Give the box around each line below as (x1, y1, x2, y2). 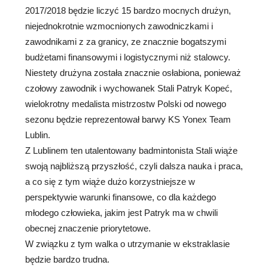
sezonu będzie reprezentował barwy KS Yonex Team (25, 114, 231, 124)
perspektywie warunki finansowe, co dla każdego (25, 191, 216, 202)
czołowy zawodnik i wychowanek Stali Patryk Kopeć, (25, 83, 232, 93)
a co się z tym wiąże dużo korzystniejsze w (25, 176, 195, 187)
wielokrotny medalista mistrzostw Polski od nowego (25, 98, 226, 109)
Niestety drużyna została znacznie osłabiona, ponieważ (25, 67, 241, 78)
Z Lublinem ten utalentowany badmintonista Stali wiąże (25, 145, 237, 156)
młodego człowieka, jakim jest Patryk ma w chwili (25, 207, 218, 218)
